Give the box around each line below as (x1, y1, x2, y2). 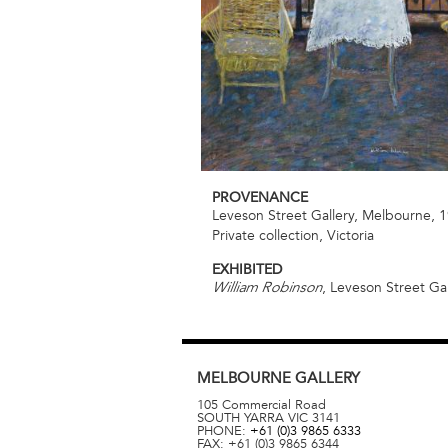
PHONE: (197, 423, 250, 440)
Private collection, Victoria (212, 227, 374, 245)
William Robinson (212, 281, 322, 296)
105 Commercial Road (197, 397, 326, 414)
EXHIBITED (212, 260, 282, 278)
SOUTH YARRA (197, 410, 284, 427)
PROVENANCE (212, 189, 308, 207)
